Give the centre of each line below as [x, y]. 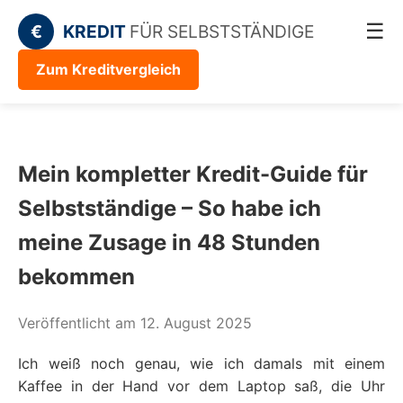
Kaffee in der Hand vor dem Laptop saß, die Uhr [201, 385]
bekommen [76, 276]
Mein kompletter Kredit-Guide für [193, 174]
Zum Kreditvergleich [108, 69]
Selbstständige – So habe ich [170, 208]
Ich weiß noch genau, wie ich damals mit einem [201, 363]
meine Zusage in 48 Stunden [169, 242]
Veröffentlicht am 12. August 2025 [135, 322]
